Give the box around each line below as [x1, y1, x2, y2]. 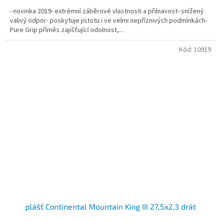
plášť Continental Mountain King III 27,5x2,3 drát [25, 202, 196, 212]
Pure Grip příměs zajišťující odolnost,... [10, 25, 123, 35]
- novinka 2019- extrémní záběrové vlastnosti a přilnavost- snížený [10, 6, 204, 16]
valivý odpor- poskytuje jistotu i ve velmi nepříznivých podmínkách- [10, 15, 207, 26]
